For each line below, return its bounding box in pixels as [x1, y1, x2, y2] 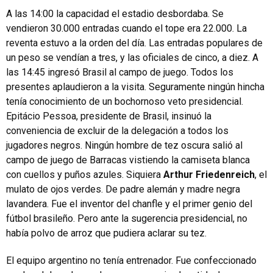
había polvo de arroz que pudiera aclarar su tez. [6, 227, 207, 239]
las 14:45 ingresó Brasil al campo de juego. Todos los [6, 66, 233, 78]
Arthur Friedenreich [163, 169, 255, 180]
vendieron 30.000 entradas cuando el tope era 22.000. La [6, 23, 247, 34]
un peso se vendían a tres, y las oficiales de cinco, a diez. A [6, 52, 258, 63]
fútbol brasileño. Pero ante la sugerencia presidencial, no [6, 213, 247, 224]
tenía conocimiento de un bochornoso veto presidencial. [6, 96, 243, 107]
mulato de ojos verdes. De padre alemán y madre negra [6, 183, 240, 195]
